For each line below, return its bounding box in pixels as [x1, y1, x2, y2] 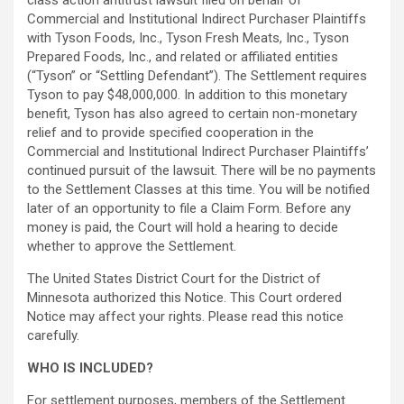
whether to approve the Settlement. [27, 238, 236, 255]
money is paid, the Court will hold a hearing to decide [27, 219, 338, 236]
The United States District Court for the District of [27, 271, 321, 288]
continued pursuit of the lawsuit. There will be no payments [27, 162, 376, 179]
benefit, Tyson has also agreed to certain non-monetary [27, 106, 357, 123]
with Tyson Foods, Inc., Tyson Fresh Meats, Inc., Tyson [27, 30, 349, 47]
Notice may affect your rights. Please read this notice [27, 308, 344, 326]
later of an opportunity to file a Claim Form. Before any [27, 200, 351, 217]
